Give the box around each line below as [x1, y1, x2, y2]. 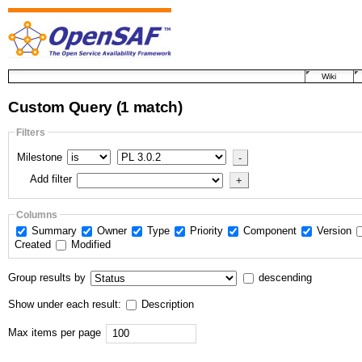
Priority [189, 225, 226, 238]
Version [316, 225, 355, 238]
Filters [16, 126, 46, 137]
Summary [31, 225, 80, 238]
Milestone [16, 151, 62, 164]
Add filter [30, 173, 73, 186]
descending [259, 271, 312, 284]
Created [14, 238, 54, 251]
